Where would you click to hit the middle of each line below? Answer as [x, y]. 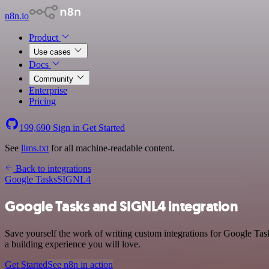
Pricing [42, 101]
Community [55, 79]
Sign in [66, 128]
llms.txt [35, 148]
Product [45, 38]
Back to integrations [52, 168]
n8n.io [17, 16]
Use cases [53, 52]
